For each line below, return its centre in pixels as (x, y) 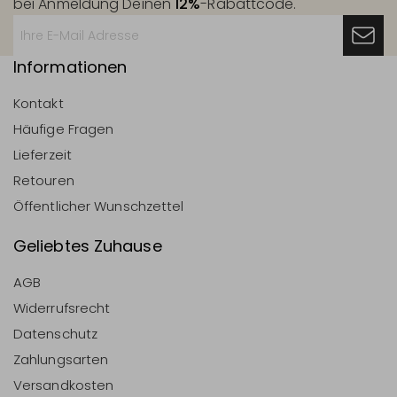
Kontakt (39, 103)
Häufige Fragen (64, 128)
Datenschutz (56, 333)
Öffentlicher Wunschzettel (99, 206)
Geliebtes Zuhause (88, 245)
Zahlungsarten (61, 359)
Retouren (44, 180)
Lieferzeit (43, 154)
